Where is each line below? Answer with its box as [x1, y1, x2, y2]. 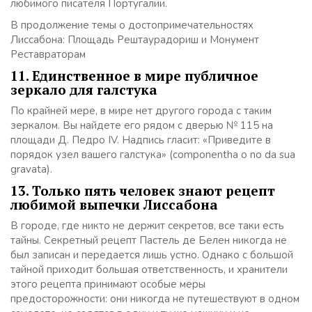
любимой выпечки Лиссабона [10, 196, 218, 213]
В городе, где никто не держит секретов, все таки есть [10, 219, 284, 233]
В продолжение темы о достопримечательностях [10, 18, 253, 32]
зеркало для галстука [10, 81, 157, 98]
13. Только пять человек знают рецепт [10, 182, 275, 199]
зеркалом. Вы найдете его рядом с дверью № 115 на [10, 118, 273, 132]
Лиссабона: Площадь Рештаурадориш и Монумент [10, 33, 259, 47]
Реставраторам [10, 47, 86, 61]
